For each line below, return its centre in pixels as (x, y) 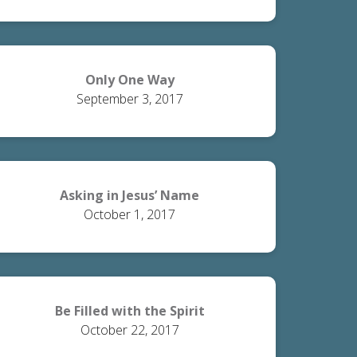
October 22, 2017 (129, 330)
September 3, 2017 (129, 99)
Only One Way (129, 80)
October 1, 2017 (130, 214)
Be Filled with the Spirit (129, 311)
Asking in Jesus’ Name (130, 195)
